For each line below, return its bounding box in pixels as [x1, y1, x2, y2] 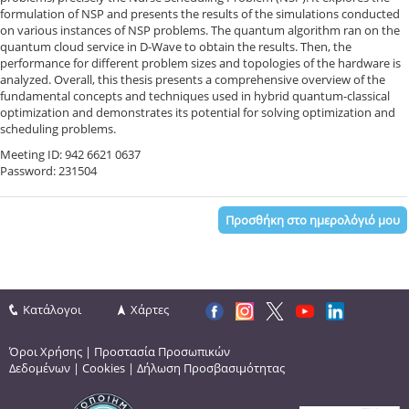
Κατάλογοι [23, 301, 81, 319]
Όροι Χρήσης [9, 343, 82, 361]
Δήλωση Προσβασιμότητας [137, 360, 285, 377]
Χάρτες [131, 301, 169, 319]
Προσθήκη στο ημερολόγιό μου [225, 212, 400, 229]
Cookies [82, 360, 125, 377]
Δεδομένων [9, 360, 70, 377]
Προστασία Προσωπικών [94, 343, 230, 361]
